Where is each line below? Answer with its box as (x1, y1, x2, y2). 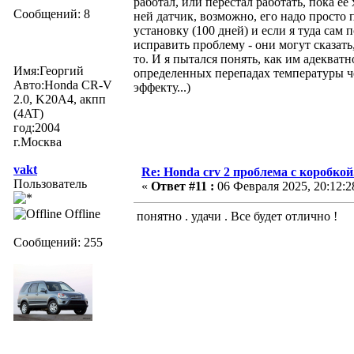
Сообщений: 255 (13, 235, 103, 249)
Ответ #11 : (151, 179, 214, 193)
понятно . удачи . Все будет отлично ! (134, 209, 337, 223)
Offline (62, 206, 100, 220)
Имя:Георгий (13, 63, 84, 77)
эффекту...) (134, 80, 190, 94)
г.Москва (13, 134, 62, 149)
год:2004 (13, 120, 60, 134)
